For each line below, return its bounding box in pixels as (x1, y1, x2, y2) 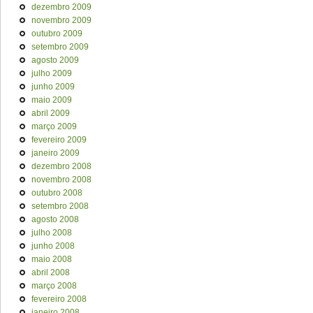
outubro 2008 (31, 188, 82, 198)
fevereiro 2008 (31, 294, 87, 304)
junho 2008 (31, 241, 75, 251)
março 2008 (31, 281, 77, 291)
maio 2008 (31, 254, 72, 264)
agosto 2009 (31, 55, 79, 65)
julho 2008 (31, 228, 72, 238)
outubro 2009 (31, 29, 82, 38)
